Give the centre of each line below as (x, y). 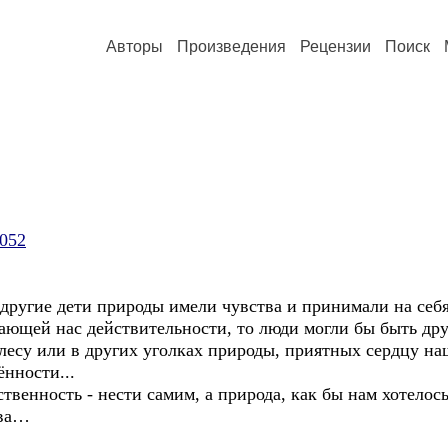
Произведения (231, 46)
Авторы (134, 46)
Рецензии (335, 46)
